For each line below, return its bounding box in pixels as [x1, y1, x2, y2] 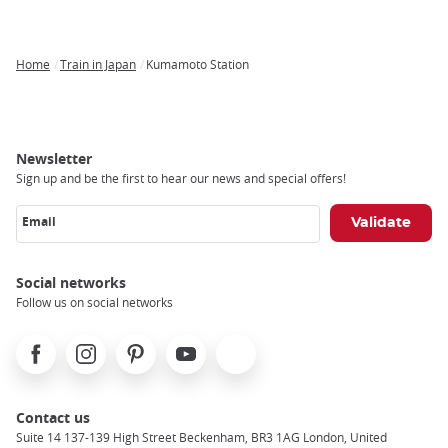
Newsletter [16, 148, 92, 168]
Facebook [16, 334, 78, 354]
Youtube [166, 334, 222, 354]
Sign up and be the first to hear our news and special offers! [16, 169, 346, 186]
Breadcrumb [16, 69, 100, 89]
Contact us [16, 407, 90, 427]
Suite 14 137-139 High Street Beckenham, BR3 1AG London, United [16, 428, 387, 445]
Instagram [66, 334, 134, 354]
